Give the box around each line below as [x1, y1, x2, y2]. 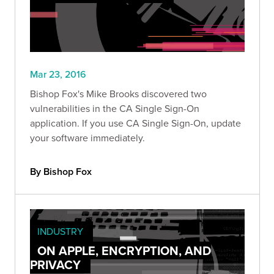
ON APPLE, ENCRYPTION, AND [37, 241, 211, 259]
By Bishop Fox [30, 164, 92, 179]
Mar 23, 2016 [30, 67, 86, 81]
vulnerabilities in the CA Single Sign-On [30, 101, 199, 115]
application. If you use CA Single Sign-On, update [30, 116, 241, 130]
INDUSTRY [37, 224, 83, 238]
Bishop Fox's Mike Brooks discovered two [30, 86, 207, 100]
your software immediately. [30, 130, 145, 144]
